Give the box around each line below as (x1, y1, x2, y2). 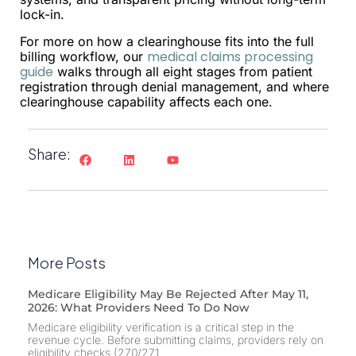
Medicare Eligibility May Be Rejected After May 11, (28, 287, 308, 302)
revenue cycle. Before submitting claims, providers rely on (28, 333, 323, 347)
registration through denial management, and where (20, 78, 329, 95)
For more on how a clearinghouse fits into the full (20, 33, 314, 49)
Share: (28, 145, 71, 164)
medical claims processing (147, 47, 313, 66)
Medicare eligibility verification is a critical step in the (28, 320, 294, 335)
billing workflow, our (20, 48, 147, 64)
